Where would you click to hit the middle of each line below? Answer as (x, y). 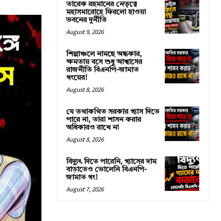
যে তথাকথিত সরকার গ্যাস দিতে (113, 112)
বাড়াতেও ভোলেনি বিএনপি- (107, 170)
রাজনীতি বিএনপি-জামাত (102, 70)
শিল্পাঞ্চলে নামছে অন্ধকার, (104, 55)
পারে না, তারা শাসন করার (104, 120)
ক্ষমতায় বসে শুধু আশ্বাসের (104, 62)
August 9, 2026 (85, 32)
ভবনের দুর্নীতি (86, 20)
